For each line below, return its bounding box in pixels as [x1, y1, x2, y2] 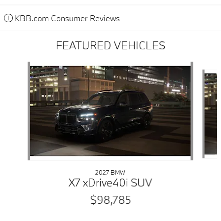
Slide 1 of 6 [3, 61, 37, 71]
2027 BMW [95, 168, 126, 176]
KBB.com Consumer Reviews [15, 12, 120, 23]
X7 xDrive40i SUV [69, 175, 152, 189]
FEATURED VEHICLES [56, 37, 165, 52]
